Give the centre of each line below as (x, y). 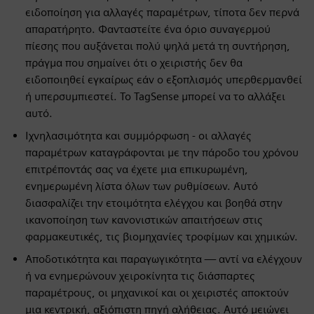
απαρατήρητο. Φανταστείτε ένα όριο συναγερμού (148, 29)
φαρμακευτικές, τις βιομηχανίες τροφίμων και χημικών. (162, 237)
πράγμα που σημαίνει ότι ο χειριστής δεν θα (134, 63)
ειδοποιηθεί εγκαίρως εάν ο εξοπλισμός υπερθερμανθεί (164, 80)
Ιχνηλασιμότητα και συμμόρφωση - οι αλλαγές (138, 136)
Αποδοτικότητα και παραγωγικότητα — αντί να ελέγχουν (164, 259)
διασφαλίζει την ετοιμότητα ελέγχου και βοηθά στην (154, 203)
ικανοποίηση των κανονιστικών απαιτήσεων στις (144, 220)
